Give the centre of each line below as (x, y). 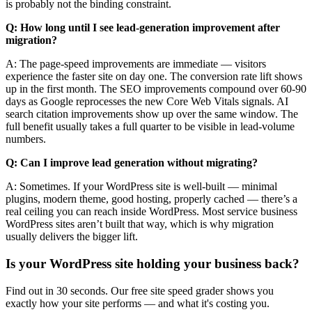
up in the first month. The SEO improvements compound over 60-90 (156, 89)
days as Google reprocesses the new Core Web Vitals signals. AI (147, 102)
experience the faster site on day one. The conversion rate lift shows (154, 77)
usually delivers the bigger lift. (72, 237)
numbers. (26, 139)
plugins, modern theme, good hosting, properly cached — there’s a (151, 199)
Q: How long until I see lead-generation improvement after (143, 28)
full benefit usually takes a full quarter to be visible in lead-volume (150, 127)
